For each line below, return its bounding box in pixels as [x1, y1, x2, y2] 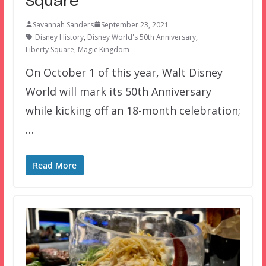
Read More [32, 159, 77, 171]
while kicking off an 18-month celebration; [25, 103, 240, 118]
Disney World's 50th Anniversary [87, 31, 196, 42]
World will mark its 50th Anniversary [25, 84, 211, 99]
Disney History [34, 31, 84, 42]
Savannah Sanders [32, 19, 94, 30]
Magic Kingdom [77, 44, 129, 55]
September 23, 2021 [100, 19, 169, 30]
